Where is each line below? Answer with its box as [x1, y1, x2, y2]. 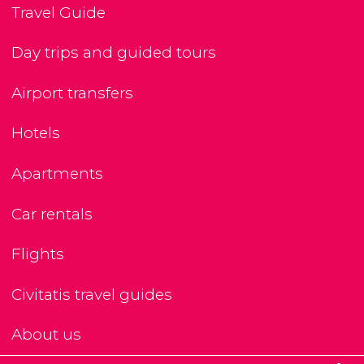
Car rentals [11, 204, 93, 223]
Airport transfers [11, 83, 133, 102]
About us [11, 325, 81, 344]
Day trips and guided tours [11, 43, 216, 63]
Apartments [11, 164, 103, 184]
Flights [11, 245, 64, 264]
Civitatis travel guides [11, 284, 172, 304]
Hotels [11, 123, 60, 143]
